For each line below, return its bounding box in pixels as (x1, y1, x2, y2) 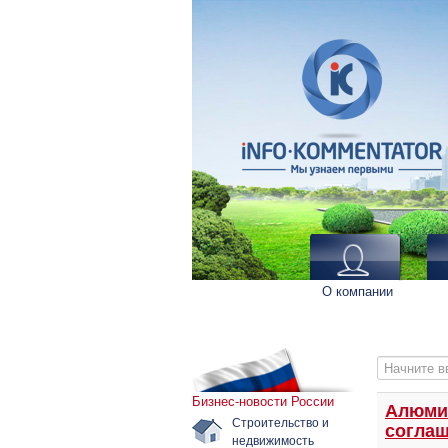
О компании (321, 281, 393, 300)
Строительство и (232, 413, 329, 430)
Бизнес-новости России (192, 391, 334, 410)
